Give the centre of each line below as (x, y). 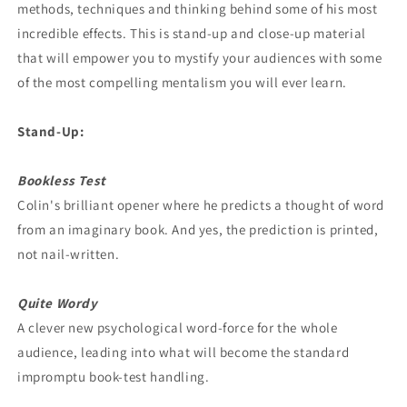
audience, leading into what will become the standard (184, 352)
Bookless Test (62, 180)
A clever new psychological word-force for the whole (178, 327)
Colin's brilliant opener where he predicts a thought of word (201, 204)
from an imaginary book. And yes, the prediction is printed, (198, 229)
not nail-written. (69, 253)
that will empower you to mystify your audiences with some (200, 57)
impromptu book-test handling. (114, 376)
